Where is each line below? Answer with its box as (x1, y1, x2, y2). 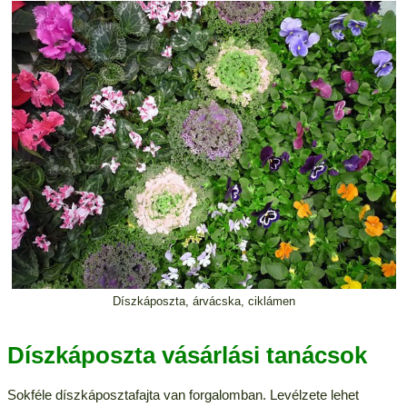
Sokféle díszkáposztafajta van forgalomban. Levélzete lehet (6, 387, 359, 403)
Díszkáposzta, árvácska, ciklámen (112, 294, 295, 309)
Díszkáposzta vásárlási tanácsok (6, 342, 367, 370)
